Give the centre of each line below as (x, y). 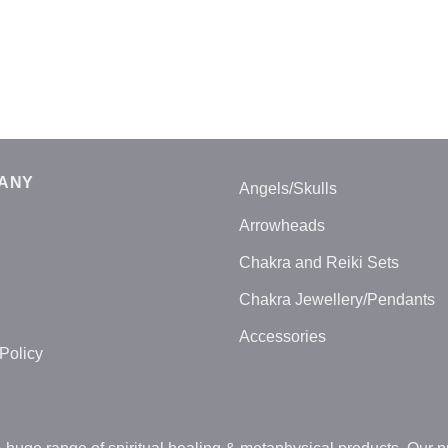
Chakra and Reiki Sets (319, 262)
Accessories (282, 336)
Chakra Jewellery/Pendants (337, 299)
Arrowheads (282, 225)
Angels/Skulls (288, 188)
